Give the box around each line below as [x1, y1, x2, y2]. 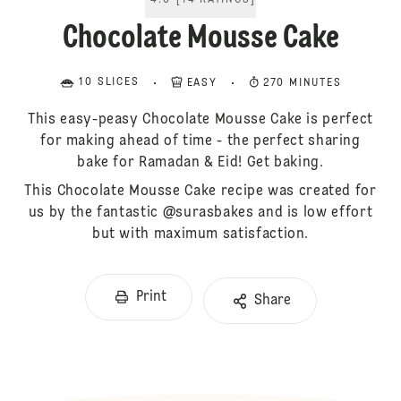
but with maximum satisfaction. [91, 227, 310, 242]
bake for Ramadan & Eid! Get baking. [77, 156, 324, 170]
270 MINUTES [262, 78, 342, 89]
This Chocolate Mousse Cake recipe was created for [24, 184, 377, 199]
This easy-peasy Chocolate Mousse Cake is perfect [28, 113, 373, 127]
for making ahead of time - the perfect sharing [40, 134, 361, 149]
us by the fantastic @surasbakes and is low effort [28, 206, 373, 220]
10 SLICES [79, 77, 140, 88]
